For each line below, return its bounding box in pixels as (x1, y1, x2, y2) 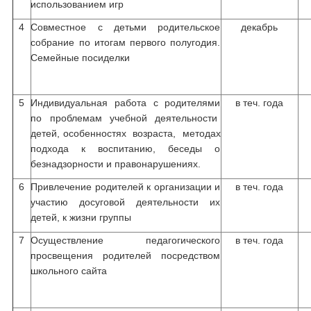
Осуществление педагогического (31, 235, 221, 246)
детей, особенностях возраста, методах (31, 128, 221, 139)
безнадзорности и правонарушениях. (31, 158, 201, 169)
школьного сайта (31, 265, 108, 276)
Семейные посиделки (31, 52, 131, 63)
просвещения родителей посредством (31, 250, 221, 261)
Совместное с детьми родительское (31, 22, 221, 33)
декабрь (241, 22, 278, 33)
